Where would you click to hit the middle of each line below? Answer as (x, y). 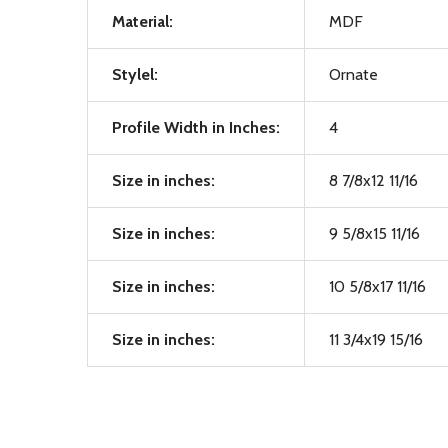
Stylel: (135, 74)
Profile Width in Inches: (196, 127)
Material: (142, 21)
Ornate (353, 74)
